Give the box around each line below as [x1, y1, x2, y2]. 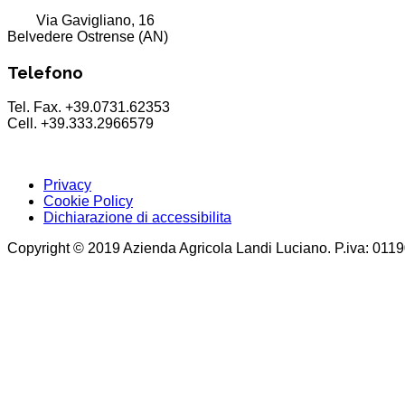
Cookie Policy [43, 193, 133, 209]
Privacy [43, 176, 91, 193]
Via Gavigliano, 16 [36, 13, 155, 29]
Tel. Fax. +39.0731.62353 [7, 99, 170, 115]
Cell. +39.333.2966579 [7, 115, 154, 131]
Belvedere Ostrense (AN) [7, 29, 168, 45]
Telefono [7, 61, 83, 82]
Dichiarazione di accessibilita [43, 209, 231, 225]
